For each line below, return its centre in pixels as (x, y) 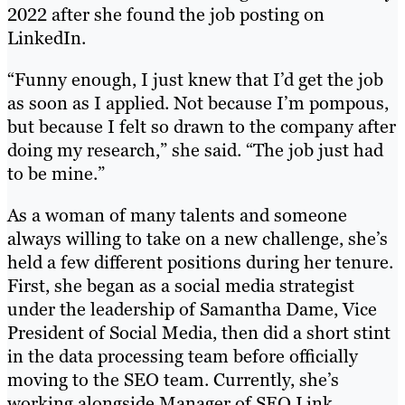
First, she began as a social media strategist (181, 286)
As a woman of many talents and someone (177, 216)
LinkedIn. (47, 38)
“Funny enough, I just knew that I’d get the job (195, 80)
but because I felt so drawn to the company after (202, 127)
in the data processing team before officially (183, 357)
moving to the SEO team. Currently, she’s (173, 380)
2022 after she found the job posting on (166, 15)
